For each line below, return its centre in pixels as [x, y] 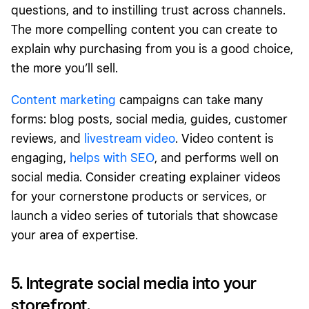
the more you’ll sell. [64, 68]
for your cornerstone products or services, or [139, 197]
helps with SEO [112, 158]
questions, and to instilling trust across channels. [148, 10]
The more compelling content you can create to [144, 30]
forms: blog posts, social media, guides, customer [149, 119]
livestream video [130, 139]
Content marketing [63, 100]
